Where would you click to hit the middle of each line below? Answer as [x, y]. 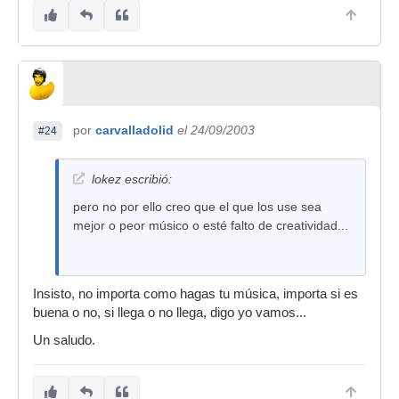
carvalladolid [134, 130]
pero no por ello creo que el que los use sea [197, 207]
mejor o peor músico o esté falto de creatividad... [211, 225]
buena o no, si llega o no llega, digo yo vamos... [170, 313]
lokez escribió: [132, 179]
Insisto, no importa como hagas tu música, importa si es [195, 294]
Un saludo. [64, 340]
